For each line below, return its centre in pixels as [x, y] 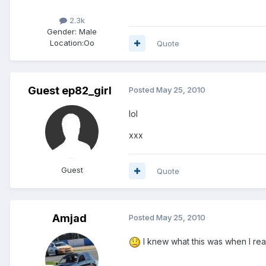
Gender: [62, 31]
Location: [66, 42]
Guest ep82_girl [69, 90]
